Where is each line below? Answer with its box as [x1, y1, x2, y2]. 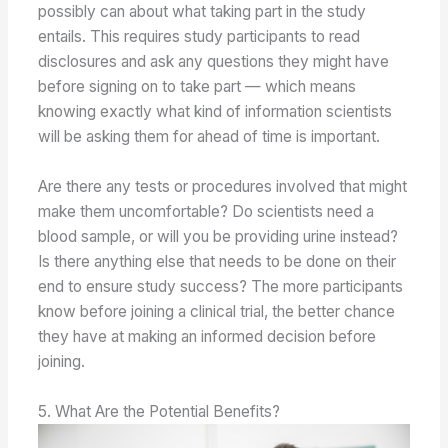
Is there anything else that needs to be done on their [38, 251, 397, 271]
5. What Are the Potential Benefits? [38, 401, 281, 421]
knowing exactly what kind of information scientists [38, 102, 393, 122]
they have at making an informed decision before [38, 326, 377, 346]
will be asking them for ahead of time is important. [38, 127, 381, 147]
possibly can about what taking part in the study [38, 2, 367, 22]
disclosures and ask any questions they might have [38, 52, 390, 72]
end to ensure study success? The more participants [38, 276, 404, 296]
